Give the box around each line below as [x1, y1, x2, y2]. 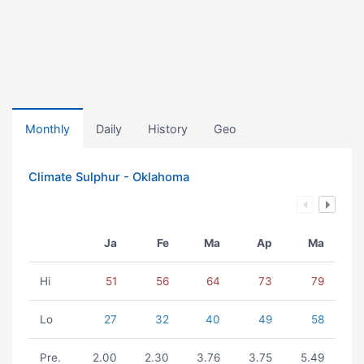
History [148, 122, 188, 136]
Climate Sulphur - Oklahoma [28, 170, 189, 184]
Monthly [25, 122, 70, 136]
